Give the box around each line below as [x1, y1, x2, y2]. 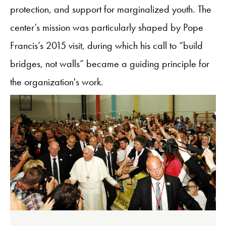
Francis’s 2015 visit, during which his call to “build [10, 38, 203, 52]
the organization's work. [10, 75, 103, 88]
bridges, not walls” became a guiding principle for [10, 56, 209, 70]
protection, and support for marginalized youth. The [10, 2, 211, 16]
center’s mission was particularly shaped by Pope [10, 20, 203, 34]
